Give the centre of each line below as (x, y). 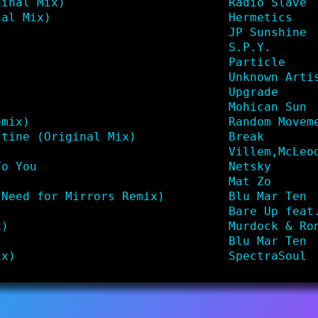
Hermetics (260, 17)
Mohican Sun (267, 106)
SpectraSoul (267, 256)
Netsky (250, 166)
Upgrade (253, 92)
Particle (257, 62)
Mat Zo (250, 181)
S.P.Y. (250, 47)
